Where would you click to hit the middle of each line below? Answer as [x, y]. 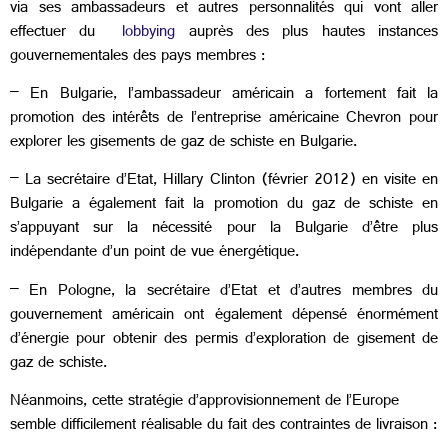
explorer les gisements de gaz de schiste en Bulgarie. [183, 143]
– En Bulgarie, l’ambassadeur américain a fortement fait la [224, 95]
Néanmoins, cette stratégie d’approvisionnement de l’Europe [204, 403]
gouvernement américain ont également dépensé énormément [224, 316]
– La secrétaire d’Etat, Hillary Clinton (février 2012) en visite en [224, 182]
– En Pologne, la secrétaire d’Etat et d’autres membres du [224, 292]
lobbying [149, 33]
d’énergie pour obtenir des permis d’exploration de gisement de [224, 340]
